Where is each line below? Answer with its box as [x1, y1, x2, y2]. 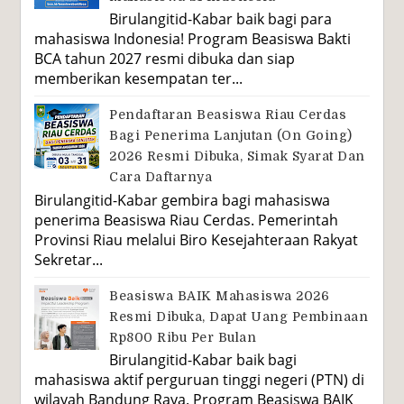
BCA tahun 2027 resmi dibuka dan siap [34, 49, 296, 69]
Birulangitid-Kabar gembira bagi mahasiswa [34, 189, 331, 210]
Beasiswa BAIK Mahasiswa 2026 [109, 288, 329, 303]
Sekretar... [34, 249, 104, 270]
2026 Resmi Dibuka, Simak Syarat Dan [109, 149, 365, 164]
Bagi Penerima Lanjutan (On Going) [109, 128, 353, 143]
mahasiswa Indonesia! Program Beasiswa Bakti [34, 29, 352, 50]
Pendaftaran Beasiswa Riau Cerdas [109, 107, 346, 123]
